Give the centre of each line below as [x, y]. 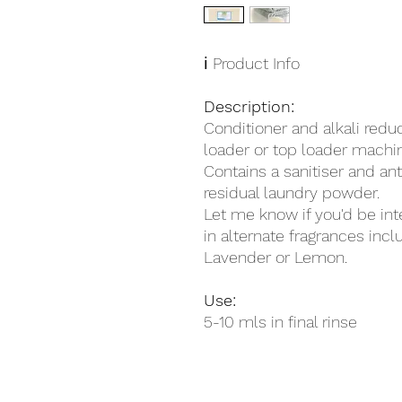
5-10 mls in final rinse [280, 322]
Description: [249, 106]
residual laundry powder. [292, 192]
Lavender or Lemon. [275, 257]
